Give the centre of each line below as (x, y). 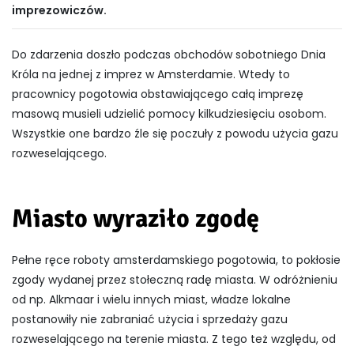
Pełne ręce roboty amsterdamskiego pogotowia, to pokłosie (176, 260)
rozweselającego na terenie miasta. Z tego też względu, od (174, 339)
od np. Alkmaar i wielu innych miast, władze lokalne (151, 300)
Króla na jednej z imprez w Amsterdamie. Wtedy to (151, 75)
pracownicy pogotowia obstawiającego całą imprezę (158, 94)
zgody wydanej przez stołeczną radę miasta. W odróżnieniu (175, 280)
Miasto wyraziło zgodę (136, 219)
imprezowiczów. (59, 11)
